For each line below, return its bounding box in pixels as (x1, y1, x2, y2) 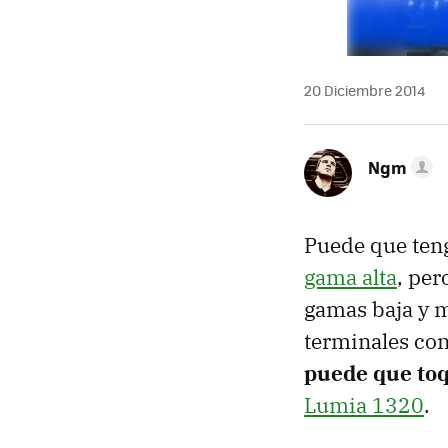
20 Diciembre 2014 (304, 80, 425, 100)
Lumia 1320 (304, 391, 424, 419)
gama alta (304, 263, 397, 291)
